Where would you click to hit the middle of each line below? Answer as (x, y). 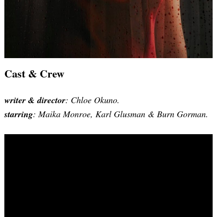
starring (19, 114)
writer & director (35, 100)
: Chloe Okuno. (93, 100)
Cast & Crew (34, 74)
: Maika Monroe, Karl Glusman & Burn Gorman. (121, 114)
